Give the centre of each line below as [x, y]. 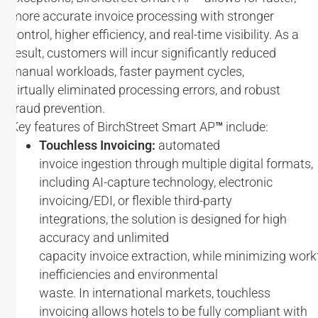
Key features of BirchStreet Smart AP [113, 127]
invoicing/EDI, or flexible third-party [136, 201]
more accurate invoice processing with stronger [142, 16]
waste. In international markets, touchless [155, 293]
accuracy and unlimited [104, 237]
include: [247, 127]
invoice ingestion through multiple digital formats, [176, 164]
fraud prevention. [59, 108]
